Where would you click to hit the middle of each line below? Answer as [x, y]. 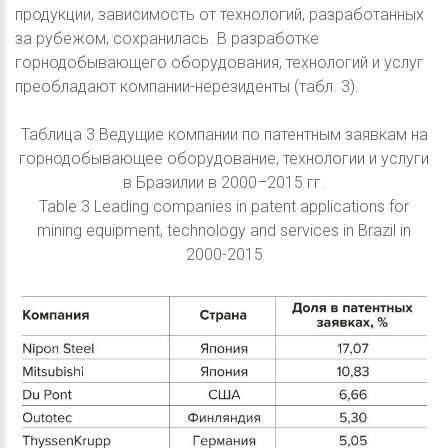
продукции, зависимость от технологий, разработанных [219, 15]
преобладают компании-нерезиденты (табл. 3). [187, 87]
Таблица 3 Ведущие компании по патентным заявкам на [224, 135]
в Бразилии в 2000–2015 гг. [224, 183]
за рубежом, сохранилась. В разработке [167, 39]
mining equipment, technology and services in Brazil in [224, 231]
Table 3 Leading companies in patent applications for [224, 207]
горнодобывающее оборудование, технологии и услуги [224, 159]
